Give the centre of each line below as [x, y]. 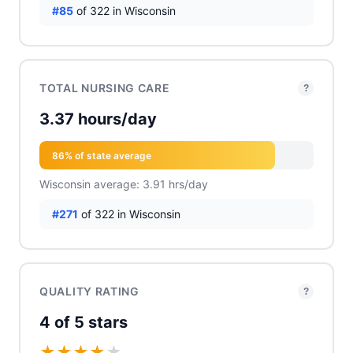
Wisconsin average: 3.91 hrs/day [124, 184]
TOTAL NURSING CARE [105, 88]
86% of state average [102, 155]
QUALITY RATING [89, 291]
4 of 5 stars [84, 322]
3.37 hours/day [98, 119]
